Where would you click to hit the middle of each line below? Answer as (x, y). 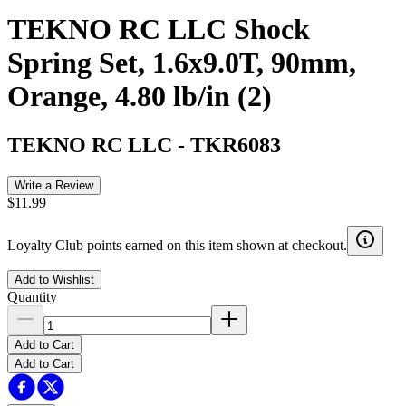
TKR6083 (236, 145)
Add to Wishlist (54, 279)
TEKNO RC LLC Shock (159, 29)
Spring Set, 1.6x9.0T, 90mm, (182, 63)
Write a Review (54, 185)
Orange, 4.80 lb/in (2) (140, 97)
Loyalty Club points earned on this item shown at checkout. (177, 245)
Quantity (32, 296)
